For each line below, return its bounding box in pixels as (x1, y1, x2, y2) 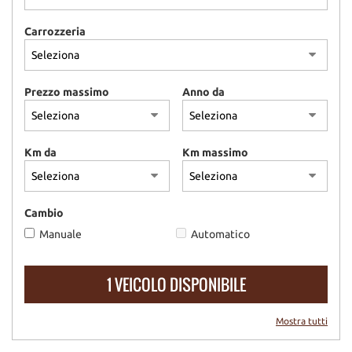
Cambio (24, 207, 64, 219)
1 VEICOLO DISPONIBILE (106, 273, 246, 296)
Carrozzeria (24, 25, 86, 38)
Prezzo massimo (24, 86, 109, 98)
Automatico (189, 228, 252, 240)
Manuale (37, 228, 84, 240)
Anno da (181, 86, 225, 98)
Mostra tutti (276, 316, 328, 326)
